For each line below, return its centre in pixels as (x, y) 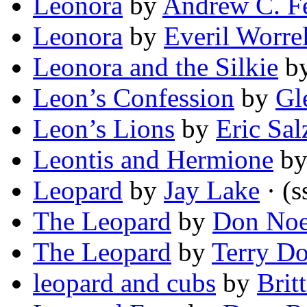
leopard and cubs (124, 283)
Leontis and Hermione (153, 160)
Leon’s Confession (134, 98)
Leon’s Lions (104, 129)
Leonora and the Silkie (156, 67)
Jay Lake (212, 191)
